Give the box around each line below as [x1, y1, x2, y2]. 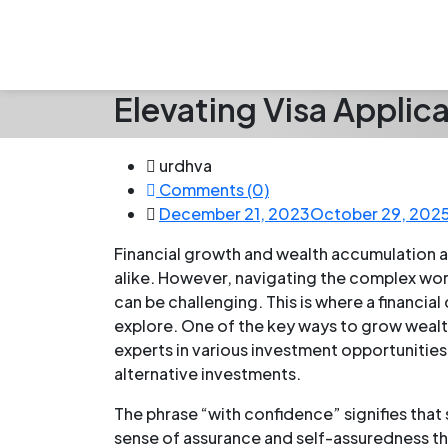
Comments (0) [156, 178, 269, 200]
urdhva [159, 154, 212, 176]
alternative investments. [114, 362, 301, 384]
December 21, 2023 [159, 202, 310, 224]
